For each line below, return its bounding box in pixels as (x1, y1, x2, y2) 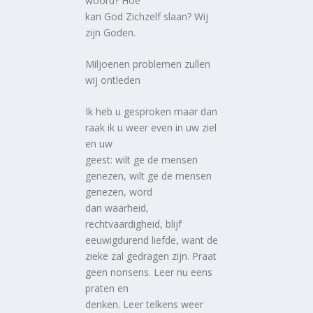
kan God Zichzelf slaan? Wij (85, 9, 209, 23)
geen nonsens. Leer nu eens (85, 265, 213, 279)
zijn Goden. (85, 25, 136, 39)
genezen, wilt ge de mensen (85, 169, 212, 183)
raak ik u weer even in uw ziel (85, 121, 217, 135)
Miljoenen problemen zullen (85, 57, 211, 71)
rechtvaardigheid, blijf (85, 217, 182, 231)
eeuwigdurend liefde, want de (85, 233, 219, 247)
